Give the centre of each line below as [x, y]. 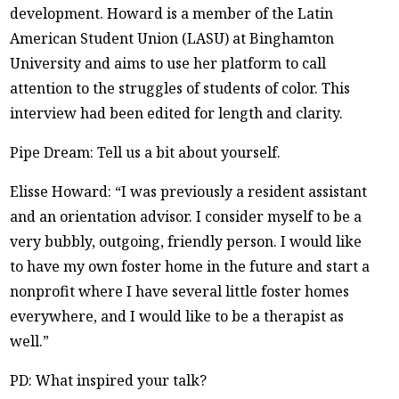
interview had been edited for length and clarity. [177, 113]
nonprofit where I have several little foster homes [180, 291]
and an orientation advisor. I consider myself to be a [186, 216]
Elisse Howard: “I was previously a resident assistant [189, 191]
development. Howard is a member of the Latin [172, 13]
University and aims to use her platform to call [168, 63]
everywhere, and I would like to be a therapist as [177, 316]
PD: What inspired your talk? [109, 380]
